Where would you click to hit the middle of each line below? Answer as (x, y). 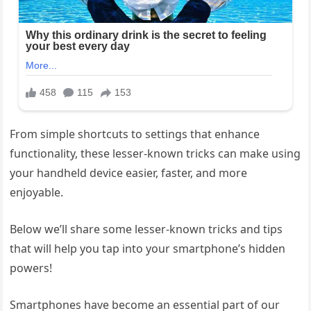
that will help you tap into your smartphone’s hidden (148, 248)
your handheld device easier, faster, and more (129, 173)
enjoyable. (37, 192)
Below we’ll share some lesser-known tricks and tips (146, 229)
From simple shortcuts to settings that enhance (135, 134)
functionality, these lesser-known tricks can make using (155, 153)
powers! (31, 268)
